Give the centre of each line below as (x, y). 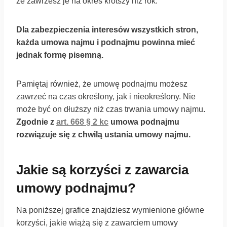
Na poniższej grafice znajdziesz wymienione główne (110, 210)
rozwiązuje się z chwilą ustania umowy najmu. (103, 135)
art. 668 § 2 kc (82, 122)
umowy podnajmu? (76, 188)
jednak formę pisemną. (60, 55)
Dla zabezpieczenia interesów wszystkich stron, (107, 30)
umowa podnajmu (144, 122)
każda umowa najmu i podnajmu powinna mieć (106, 43)
